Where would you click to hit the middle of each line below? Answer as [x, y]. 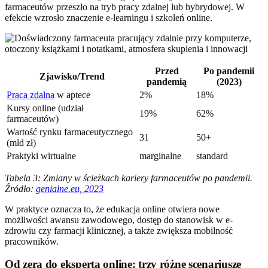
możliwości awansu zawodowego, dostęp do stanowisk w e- [119, 220]
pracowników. [32, 241]
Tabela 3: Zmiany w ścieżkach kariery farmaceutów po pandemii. [129, 178]
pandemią [167, 81]
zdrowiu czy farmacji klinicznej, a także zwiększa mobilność [119, 230]
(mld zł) [21, 142]
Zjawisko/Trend [72, 76]
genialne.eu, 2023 [70, 188]
